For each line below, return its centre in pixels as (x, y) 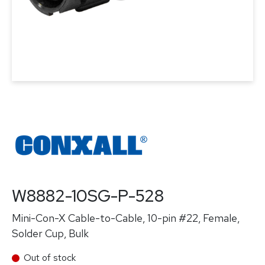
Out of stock (50, 258)
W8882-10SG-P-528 (88, 196)
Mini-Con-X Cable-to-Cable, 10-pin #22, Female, (126, 218)
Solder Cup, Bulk (50, 233)
